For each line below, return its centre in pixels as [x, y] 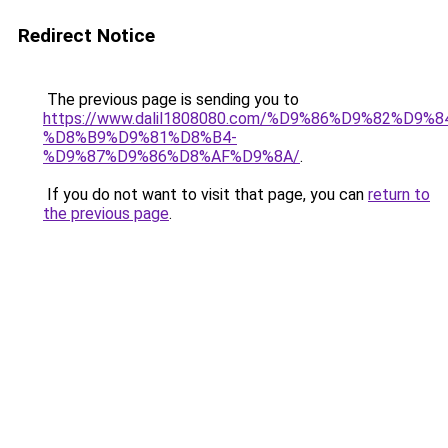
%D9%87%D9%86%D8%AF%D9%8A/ [171, 156]
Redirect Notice [86, 35]
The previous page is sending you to [171, 99]
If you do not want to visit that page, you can [205, 194]
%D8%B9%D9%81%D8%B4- [140, 137]
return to [399, 194]
